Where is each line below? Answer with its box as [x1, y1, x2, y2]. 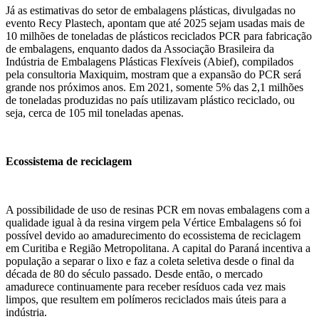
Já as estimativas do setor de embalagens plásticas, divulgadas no [6, 4, 296, 17]
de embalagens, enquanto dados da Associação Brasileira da [6, 43, 274, 56]
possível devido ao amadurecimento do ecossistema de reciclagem [6, 229, 300, 242]
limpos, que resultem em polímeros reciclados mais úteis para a [6, 293, 286, 306]
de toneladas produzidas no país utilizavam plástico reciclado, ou [6, 94, 295, 107]
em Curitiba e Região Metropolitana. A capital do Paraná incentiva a [6, 242, 310, 255]
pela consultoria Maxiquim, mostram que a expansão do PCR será [6, 68, 301, 81]
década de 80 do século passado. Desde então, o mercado [6, 268, 263, 281]
